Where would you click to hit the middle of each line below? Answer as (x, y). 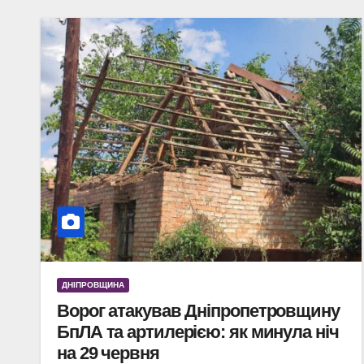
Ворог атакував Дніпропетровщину (198, 311)
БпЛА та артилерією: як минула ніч (198, 332)
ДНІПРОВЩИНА (93, 285)
